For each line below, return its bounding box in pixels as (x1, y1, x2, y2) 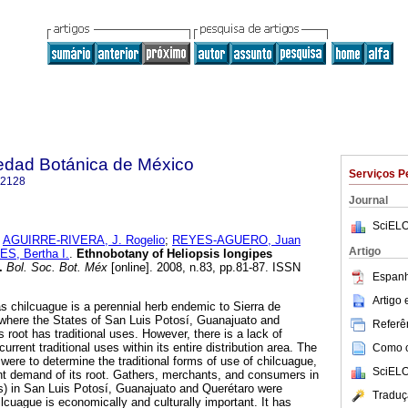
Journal (349, 194, 388, 207)
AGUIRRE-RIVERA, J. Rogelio (3, 233, 165, 248)
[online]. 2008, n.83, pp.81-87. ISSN (107, 260, 301, 275)
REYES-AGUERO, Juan (172, 233, 301, 248)
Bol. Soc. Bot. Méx (3, 260, 107, 275)
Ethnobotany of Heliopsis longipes (76, 247, 272, 261)
